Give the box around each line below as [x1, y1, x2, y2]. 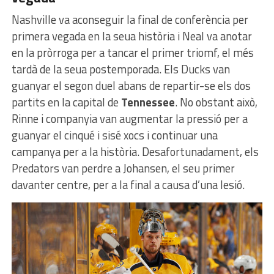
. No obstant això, [174, 94, 257, 111]
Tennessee [120, 94, 175, 111]
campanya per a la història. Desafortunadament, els [11, 143, 259, 161]
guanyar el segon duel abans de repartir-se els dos [11, 77, 251, 95]
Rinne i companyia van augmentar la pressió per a [11, 110, 248, 128]
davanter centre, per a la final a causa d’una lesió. [11, 176, 245, 194]
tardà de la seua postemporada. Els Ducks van [11, 61, 230, 78]
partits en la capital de [11, 94, 121, 111]
